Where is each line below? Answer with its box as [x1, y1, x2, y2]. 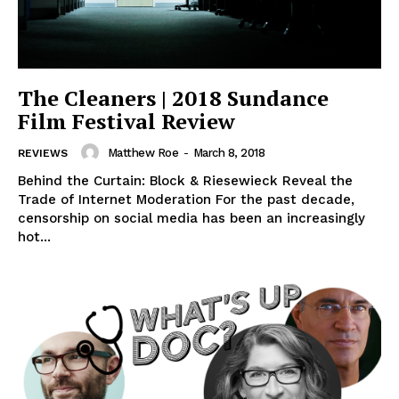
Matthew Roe [107, 145, 178, 159]
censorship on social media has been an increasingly [18, 210, 365, 227]
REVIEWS [18, 147, 68, 160]
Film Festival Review [18, 107, 235, 136]
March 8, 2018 [192, 145, 265, 159]
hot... [18, 229, 51, 246]
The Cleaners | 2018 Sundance [18, 84, 329, 113]
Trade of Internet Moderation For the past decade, [18, 191, 216, 208]
